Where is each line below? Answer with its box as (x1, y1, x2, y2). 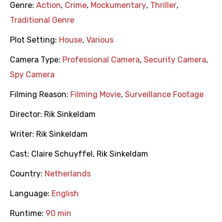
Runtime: (10, 209, 46, 219)
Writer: (10, 129, 36, 139)
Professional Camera (62, 55, 140, 65)
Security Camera (144, 55, 206, 65)
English (52, 189, 79, 199)
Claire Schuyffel (31, 149, 93, 159)
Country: (10, 169, 45, 179)
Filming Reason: (10, 90, 70, 100)
